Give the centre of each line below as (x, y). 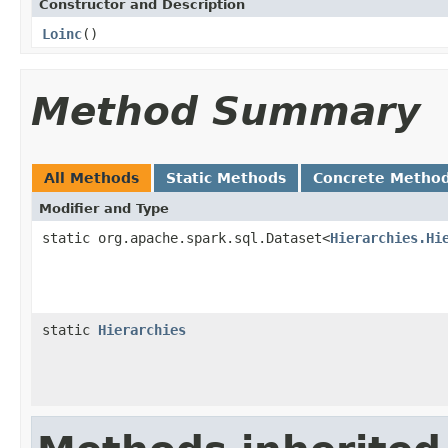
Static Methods (226, 177)
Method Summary (225, 111)
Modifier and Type (104, 208)
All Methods (91, 177)
